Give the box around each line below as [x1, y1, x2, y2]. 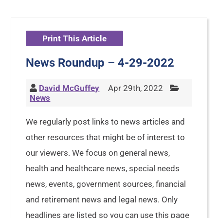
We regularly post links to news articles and [26, 117, 185, 127]
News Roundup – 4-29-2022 [26, 56, 175, 70]
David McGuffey [39, 83, 100, 93]
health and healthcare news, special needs [26, 163, 180, 173]
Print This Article [42, 34, 107, 43]
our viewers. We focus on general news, [26, 148, 170, 158]
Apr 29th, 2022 [106, 83, 163, 93]
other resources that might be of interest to [26, 132, 185, 142]
